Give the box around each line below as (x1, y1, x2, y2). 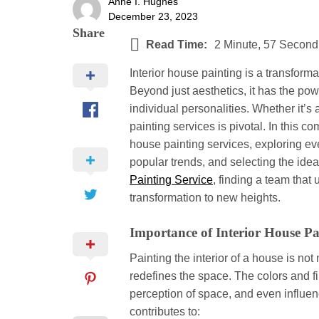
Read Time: (146, 38, 207, 51)
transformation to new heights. (130, 192, 281, 204)
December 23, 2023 (108, 10, 198, 22)
